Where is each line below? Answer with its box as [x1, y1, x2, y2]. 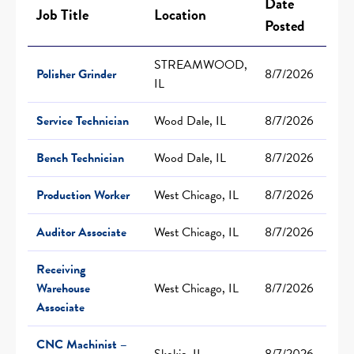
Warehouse [36, 278, 90, 298]
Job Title [36, 2, 88, 26]
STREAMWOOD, [154, 55, 247, 74]
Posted [265, 13, 305, 37]
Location [154, 2, 206, 26]
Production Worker [36, 185, 130, 205]
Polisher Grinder [36, 64, 116, 84]
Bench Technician [36, 148, 124, 168]
